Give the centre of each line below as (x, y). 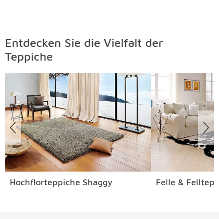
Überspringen (32, 73)
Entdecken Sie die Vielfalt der (84, 43)
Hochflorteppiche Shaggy (61, 182)
